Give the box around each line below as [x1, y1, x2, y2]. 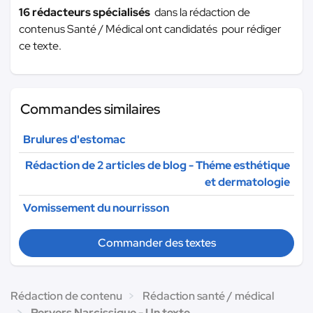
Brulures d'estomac [23, 131, 126, 147]
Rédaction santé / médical [143, 288, 274, 303]
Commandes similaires [20, 99, 160, 118]
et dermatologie [205, 174, 290, 189]
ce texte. [19, 38, 61, 53]
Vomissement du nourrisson [23, 200, 169, 215]
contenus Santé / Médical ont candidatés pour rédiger [19, 21, 282, 36]
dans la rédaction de [154, 4, 250, 20]
